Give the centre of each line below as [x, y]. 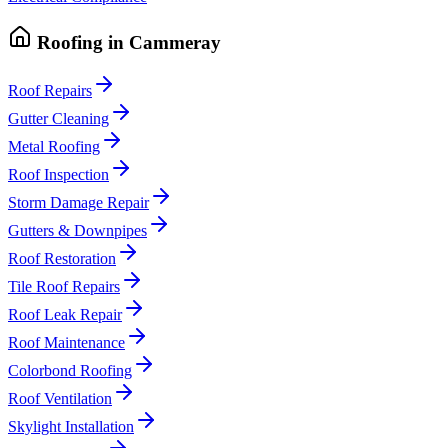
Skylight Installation [71, 427]
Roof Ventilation [60, 399]
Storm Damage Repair [78, 203]
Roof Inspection [58, 175]
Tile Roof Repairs [64, 287]
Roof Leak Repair [65, 315]
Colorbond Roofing [70, 371]
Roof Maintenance [66, 343]
